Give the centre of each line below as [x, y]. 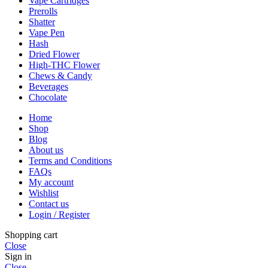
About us [46, 150]
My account [51, 182]
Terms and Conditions [70, 161]
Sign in [18, 257]
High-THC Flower [64, 65]
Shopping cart [31, 235]
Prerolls [43, 11]
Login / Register [59, 215]
